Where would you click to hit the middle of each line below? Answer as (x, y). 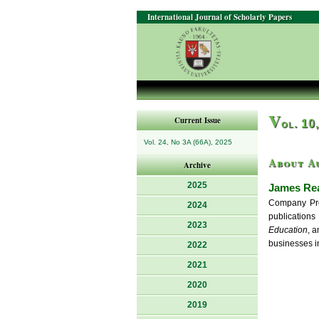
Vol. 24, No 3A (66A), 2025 (188, 142)
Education (288, 230)
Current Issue (197, 120)
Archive (197, 165)
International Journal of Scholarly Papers (220, 17)
